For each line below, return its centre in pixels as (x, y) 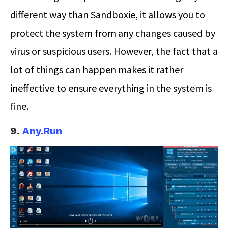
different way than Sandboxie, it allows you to (108, 15)
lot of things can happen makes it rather (97, 70)
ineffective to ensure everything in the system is (111, 88)
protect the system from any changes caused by (113, 33)
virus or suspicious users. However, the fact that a (114, 51)
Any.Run (42, 131)
